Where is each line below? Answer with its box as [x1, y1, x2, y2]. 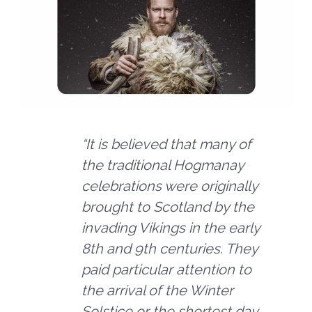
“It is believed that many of [81, 135, 252, 153]
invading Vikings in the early [81, 219, 260, 236]
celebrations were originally [81, 177, 258, 194]
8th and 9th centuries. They [81, 240, 258, 257]
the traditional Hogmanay [81, 156, 244, 173]
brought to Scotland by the [81, 198, 255, 215]
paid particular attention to [81, 260, 252, 278]
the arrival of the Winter [81, 281, 234, 299]
